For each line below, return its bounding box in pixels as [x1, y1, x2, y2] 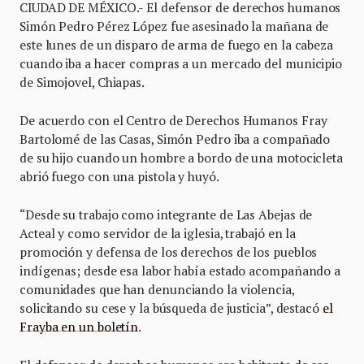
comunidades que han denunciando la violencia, [19, 281, 294, 297]
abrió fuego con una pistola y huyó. [19, 168, 219, 184]
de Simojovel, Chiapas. [19, 74, 145, 90]
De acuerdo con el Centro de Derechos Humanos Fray [19, 112, 327, 128]
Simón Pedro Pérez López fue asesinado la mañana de [19, 18, 329, 34]
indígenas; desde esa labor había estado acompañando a [19, 262, 341, 279]
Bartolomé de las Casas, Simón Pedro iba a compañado [19, 131, 331, 147]
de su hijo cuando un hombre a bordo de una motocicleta [19, 149, 343, 166]
